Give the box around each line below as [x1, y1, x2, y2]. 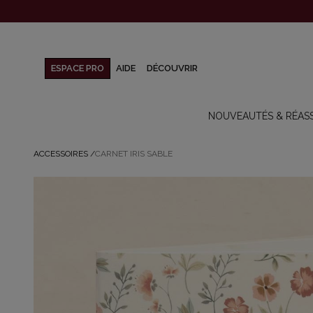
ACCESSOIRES [34, 149, 88, 159]
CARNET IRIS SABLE [95, 149, 173, 159]
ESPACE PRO [51, 63, 104, 74]
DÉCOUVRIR [147, 63, 198, 74]
